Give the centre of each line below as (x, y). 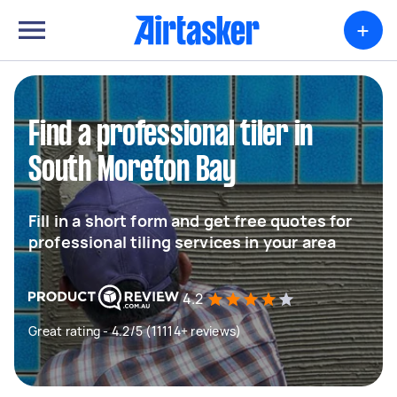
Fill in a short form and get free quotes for (191, 221)
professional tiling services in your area (183, 242)
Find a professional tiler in (171, 136)
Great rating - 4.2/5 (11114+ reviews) (135, 331)
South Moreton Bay (132, 171)
